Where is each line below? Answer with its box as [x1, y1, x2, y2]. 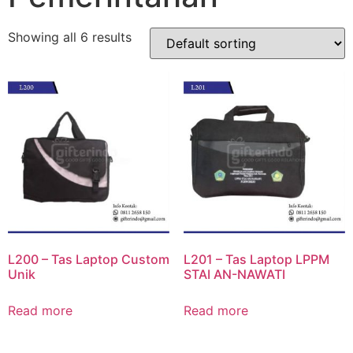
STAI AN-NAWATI [183, 266, 285, 283]
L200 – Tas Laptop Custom [8, 251, 169, 268]
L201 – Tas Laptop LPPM [183, 251, 329, 268]
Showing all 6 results [8, 28, 132, 45]
